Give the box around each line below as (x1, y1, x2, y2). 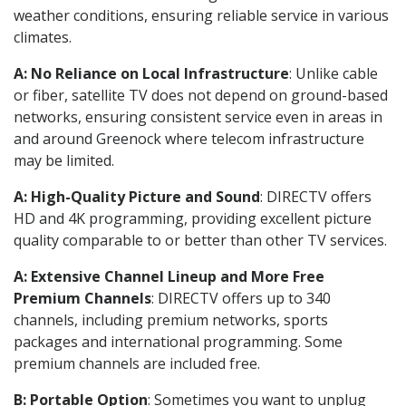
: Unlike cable (289, 63, 378, 83)
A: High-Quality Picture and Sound (14, 186, 260, 207)
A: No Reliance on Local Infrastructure (14, 63, 289, 83)
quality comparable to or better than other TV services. (14, 229, 387, 250)
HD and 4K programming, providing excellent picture (14, 208, 372, 228)
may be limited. (14, 150, 114, 170)
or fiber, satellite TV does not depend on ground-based (14, 84, 388, 105)
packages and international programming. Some (14, 331, 343, 352)
